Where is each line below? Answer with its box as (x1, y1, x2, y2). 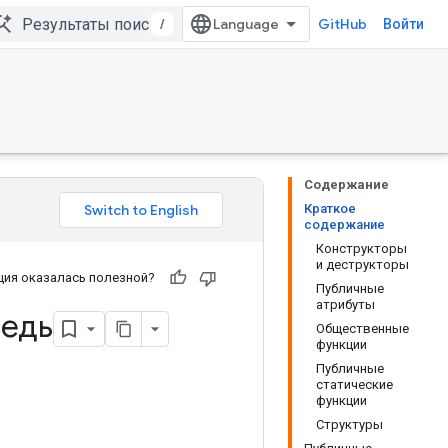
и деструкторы (316, 257, 409, 272)
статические (316, 377, 393, 392)
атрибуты (316, 297, 375, 312)
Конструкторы (316, 241, 407, 256)
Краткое (304, 201, 356, 216)
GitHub (318, 15, 367, 33)
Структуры (316, 417, 383, 432)
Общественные (316, 321, 409, 336)
